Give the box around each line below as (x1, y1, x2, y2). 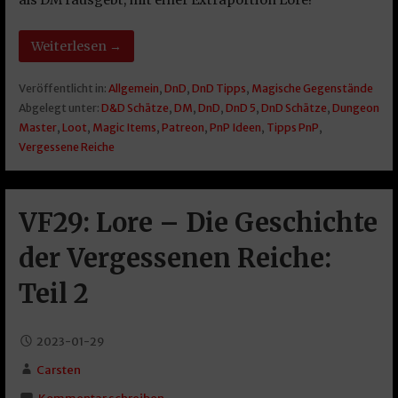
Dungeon (331, 101, 379, 115)
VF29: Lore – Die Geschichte (18, 206, 378, 239)
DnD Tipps (191, 82, 246, 96)
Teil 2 (18, 277, 89, 310)
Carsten (36, 362, 81, 378)
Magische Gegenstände (251, 82, 373, 96)
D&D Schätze (100, 101, 169, 115)
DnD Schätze (260, 101, 327, 115)
